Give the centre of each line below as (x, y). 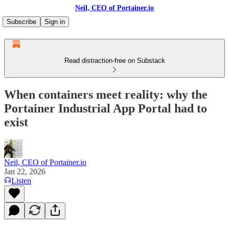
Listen (21, 180)
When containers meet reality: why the (106, 94)
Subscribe (21, 22)
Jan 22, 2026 (25, 171)
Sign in (55, 22)
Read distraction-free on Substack (114, 61)
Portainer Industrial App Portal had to (106, 108)
